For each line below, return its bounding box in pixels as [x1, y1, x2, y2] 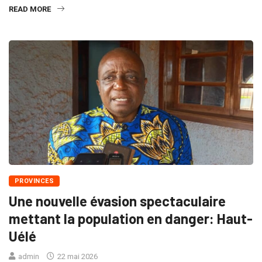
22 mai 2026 [56, 251, 98, 261]
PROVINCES [15, 177, 54, 185]
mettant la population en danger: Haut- [9, 209, 253, 227]
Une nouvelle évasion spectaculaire [9, 192, 226, 209]
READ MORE [9, 5, 51, 14]
